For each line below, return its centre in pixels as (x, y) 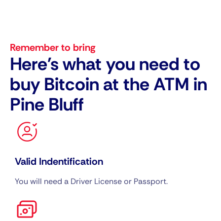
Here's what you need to (105, 64)
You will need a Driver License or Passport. (91, 182)
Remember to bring (53, 48)
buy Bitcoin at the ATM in (109, 84)
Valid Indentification (59, 162)
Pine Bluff (47, 105)
